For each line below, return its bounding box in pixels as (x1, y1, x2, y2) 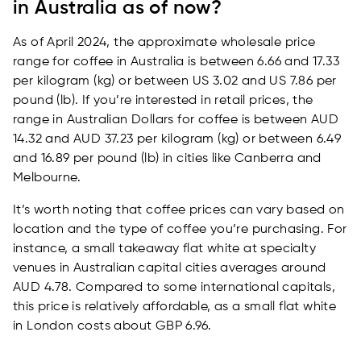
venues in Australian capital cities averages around (13, 262, 326, 276)
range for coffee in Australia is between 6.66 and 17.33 (13, 56, 339, 69)
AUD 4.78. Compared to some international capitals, (13, 281, 335, 295)
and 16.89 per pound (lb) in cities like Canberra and (13, 152, 322, 166)
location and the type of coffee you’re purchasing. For (13, 223, 347, 237)
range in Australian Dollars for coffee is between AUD (13, 114, 339, 127)
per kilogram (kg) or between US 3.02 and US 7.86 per (13, 75, 337, 89)
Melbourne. (13, 172, 81, 185)
